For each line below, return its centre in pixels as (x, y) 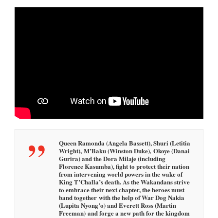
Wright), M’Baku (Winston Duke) (104, 150)
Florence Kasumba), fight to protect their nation (124, 166)
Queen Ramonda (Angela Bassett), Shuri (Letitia (125, 143)
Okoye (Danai (171, 150)
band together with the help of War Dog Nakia (122, 197)
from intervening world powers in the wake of (121, 174)
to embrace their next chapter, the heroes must (122, 189)
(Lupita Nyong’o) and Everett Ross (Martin (118, 205)
